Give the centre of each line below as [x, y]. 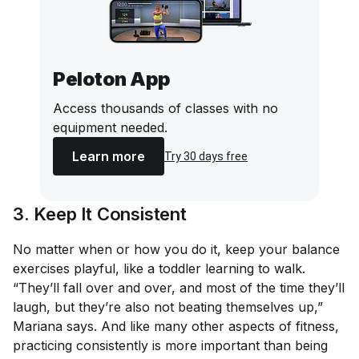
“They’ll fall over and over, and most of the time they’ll [179, 287]
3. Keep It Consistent [100, 214]
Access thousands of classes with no [165, 108]
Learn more [109, 156]
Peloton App [112, 79]
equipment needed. [110, 127]
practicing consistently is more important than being [170, 345]
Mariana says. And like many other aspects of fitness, [176, 326]
